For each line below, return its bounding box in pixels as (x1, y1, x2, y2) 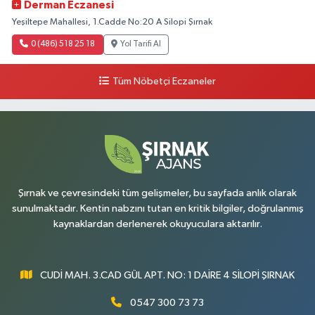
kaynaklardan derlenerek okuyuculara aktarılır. (53, 219, 262, 230)
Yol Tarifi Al (120, 39, 162, 49)
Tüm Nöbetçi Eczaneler (112, 77, 216, 87)
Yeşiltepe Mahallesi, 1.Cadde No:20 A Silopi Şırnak (12, 18, 212, 27)
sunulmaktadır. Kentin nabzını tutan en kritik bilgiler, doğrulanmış (11, 203, 304, 214)
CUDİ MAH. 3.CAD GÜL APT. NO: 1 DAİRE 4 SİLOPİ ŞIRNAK (40, 270, 295, 281)
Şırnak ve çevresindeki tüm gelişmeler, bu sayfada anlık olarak (18, 188, 297, 199)
